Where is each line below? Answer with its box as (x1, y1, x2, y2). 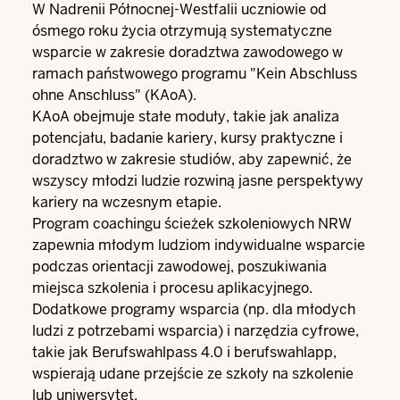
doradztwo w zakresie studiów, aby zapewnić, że (32, 150, 352, 169)
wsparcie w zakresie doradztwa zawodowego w (32, 43, 343, 62)
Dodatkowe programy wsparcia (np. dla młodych (32, 300, 355, 319)
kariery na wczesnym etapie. (32, 193, 221, 212)
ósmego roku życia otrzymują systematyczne (32, 21, 332, 40)
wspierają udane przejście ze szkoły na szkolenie (32, 364, 354, 383)
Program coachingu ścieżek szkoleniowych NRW (32, 214, 352, 233)
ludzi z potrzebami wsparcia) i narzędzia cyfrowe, (32, 321, 359, 340)
